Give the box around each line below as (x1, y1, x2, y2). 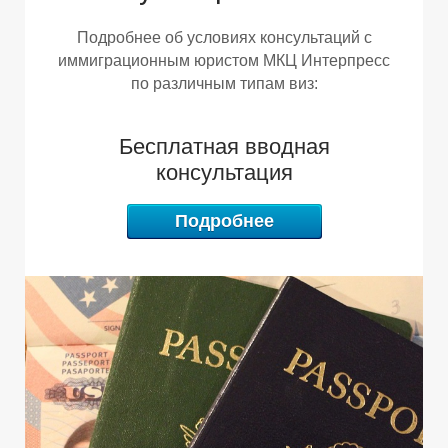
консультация (155, 159, 293, 185)
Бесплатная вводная (118, 133, 330, 159)
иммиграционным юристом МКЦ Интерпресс (58, 51, 390, 69)
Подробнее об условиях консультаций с (76, 28, 372, 46)
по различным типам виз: (130, 74, 318, 92)
